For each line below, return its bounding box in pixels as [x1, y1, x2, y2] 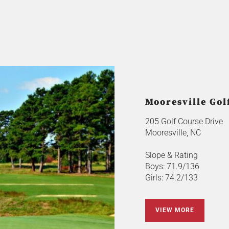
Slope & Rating [145, 150, 198, 160]
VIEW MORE [155, 206, 194, 214]
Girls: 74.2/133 [145, 172, 198, 182]
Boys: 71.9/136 [145, 161, 199, 171]
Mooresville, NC [145, 127, 201, 138]
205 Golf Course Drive [145, 116, 223, 126]
